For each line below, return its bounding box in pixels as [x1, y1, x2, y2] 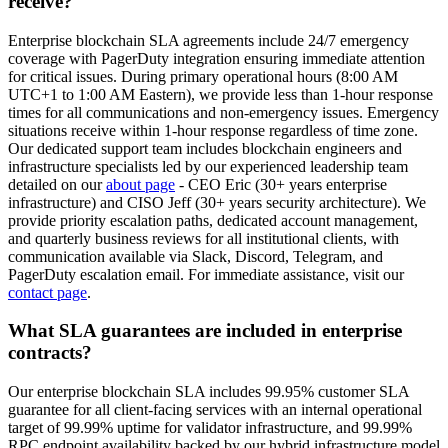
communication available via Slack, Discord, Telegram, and [8, 247, 383, 265]
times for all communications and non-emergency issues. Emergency [8, 103, 439, 121]
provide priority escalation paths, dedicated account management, [8, 211, 418, 229]
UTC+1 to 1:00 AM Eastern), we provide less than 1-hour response [8, 85, 433, 103]
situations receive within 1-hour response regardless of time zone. [8, 121, 418, 139]
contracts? [8, 342, 92, 364]
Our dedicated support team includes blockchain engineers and [8, 139, 402, 157]
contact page [8, 283, 87, 301]
